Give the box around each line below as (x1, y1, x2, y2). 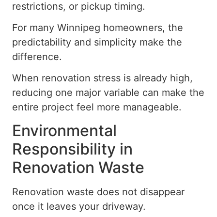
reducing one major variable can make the (12, 87, 204, 99)
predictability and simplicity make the (12, 36, 182, 48)
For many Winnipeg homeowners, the (12, 22, 183, 33)
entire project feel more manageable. (12, 101, 182, 113)
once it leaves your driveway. (12, 200, 146, 212)
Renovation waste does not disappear (12, 186, 185, 198)
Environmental (12, 121, 117, 140)
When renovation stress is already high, (12, 72, 193, 84)
